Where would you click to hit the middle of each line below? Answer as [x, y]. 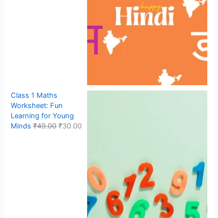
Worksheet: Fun [37, 106]
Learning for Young [43, 116]
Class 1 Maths [34, 96]
